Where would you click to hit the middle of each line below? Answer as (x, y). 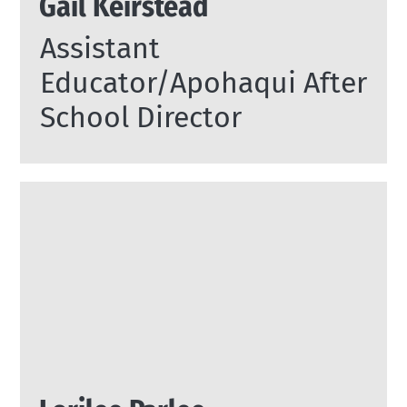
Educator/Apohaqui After (203, 83)
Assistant (99, 49)
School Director (140, 118)
